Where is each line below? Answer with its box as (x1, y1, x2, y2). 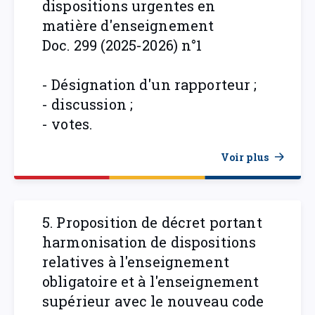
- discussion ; (42, 95, 134, 113)
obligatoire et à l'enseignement (42, 272, 259, 290)
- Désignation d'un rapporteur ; (42, 75, 257, 94)
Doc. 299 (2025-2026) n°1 (42, 36, 202, 54)
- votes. (42, 115, 93, 133)
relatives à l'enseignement (42, 252, 229, 271)
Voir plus (220, 150, 269, 164)
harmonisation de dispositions (42, 233, 257, 251)
